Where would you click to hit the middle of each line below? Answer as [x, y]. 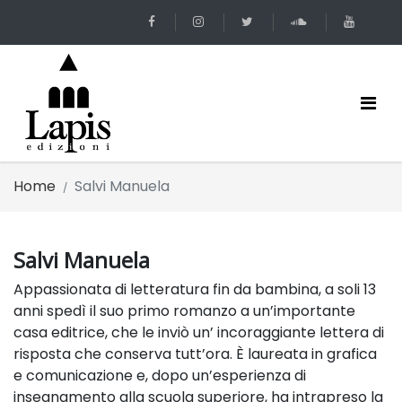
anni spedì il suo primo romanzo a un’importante [184, 311]
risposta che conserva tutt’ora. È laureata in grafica [195, 354]
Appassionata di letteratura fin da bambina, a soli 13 [195, 289]
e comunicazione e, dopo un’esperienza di [160, 376]
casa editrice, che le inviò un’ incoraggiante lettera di [199, 332]
